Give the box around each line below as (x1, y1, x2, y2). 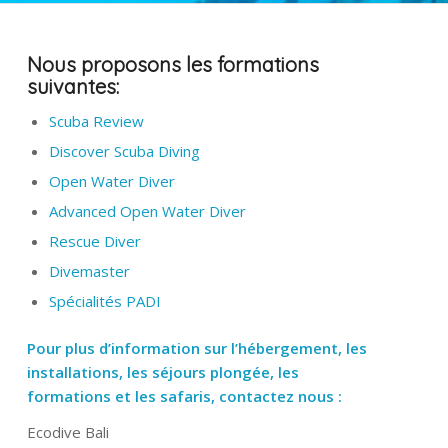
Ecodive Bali (27, 422, 109, 443)
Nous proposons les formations (27, 51, 319, 77)
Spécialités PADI (49, 290, 161, 311)
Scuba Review (49, 110, 144, 131)
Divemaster (49, 260, 130, 281)
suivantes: (27, 73, 119, 99)
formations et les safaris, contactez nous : (27, 385, 342, 406)
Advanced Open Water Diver (49, 200, 246, 221)
